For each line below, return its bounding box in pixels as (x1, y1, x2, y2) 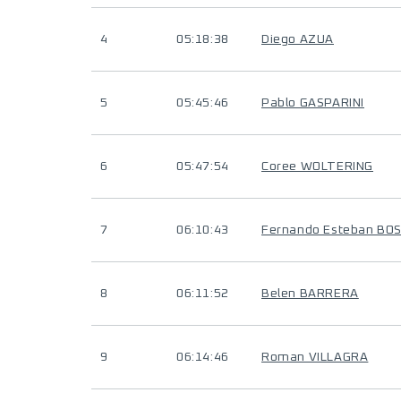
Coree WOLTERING (261, 160, 373, 173)
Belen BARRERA (261, 287, 359, 300)
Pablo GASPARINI (261, 97, 364, 109)
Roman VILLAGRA (261, 351, 369, 363)
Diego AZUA (261, 33, 334, 46)
